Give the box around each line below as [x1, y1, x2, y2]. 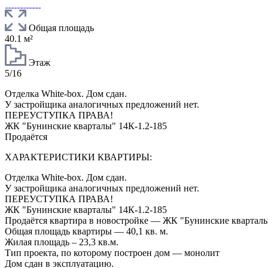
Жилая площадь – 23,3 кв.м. [5, 236, 118, 247]
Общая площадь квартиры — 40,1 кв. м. [5, 226, 168, 236]
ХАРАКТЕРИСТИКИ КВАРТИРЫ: [5, 151, 152, 162]
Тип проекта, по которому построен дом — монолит [5, 247, 220, 258]
